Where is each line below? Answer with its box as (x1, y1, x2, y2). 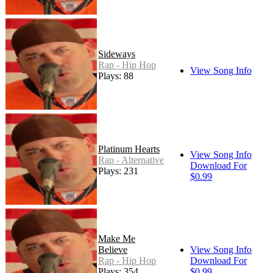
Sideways (98, 48, 135, 59)
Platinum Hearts (98, 143, 160, 154)
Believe (98, 244, 127, 255)
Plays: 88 (98, 70, 133, 81)
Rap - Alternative (98, 154, 164, 165)
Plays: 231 (98, 165, 138, 176)
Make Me (98, 233, 135, 244)
